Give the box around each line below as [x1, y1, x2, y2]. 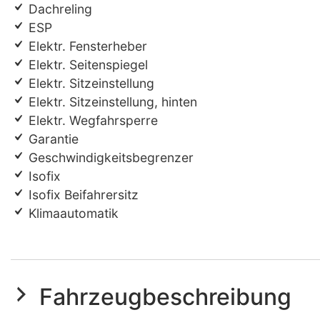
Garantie [25, 131, 79, 147]
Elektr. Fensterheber [25, 39, 147, 54]
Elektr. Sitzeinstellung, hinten [25, 94, 197, 110]
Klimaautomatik [25, 206, 119, 221]
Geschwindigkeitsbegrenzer [25, 150, 194, 166]
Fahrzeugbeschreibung [39, 283, 291, 311]
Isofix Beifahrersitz [25, 187, 139, 203]
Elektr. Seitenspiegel [25, 57, 148, 73]
